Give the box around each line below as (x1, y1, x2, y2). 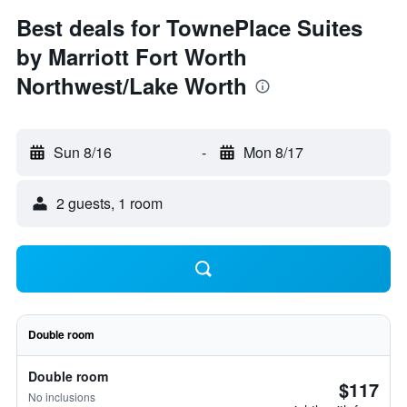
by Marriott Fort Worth (16, 41, 247, 72)
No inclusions (28, 389, 95, 404)
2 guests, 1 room (56, 193, 163, 213)
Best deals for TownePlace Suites (16, 12, 362, 43)
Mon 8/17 (243, 142, 303, 163)
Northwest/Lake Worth (16, 70, 247, 101)
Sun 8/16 (54, 142, 112, 163)
